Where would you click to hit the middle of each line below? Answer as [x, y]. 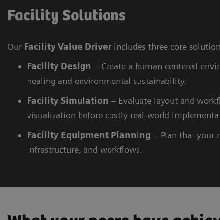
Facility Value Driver [68, 47]
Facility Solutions [67, 16]
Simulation [85, 101]
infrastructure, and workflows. [85, 150]
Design [76, 66]
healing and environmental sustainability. [107, 81]
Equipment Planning [106, 135]
